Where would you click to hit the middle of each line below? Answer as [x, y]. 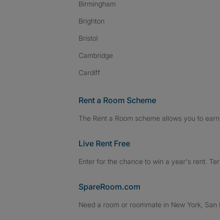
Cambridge [96, 55]
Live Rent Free [104, 143]
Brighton [92, 21]
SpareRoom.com [110, 187]
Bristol [88, 38]
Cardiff [89, 72]
